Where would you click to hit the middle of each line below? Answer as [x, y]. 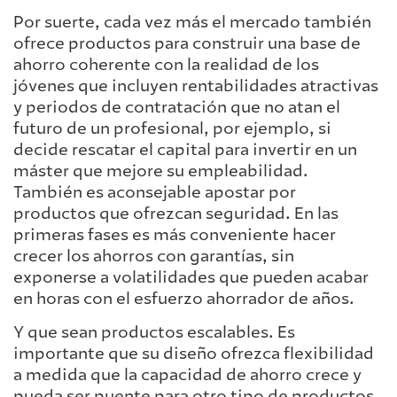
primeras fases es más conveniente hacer [175, 234]
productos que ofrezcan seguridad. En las [176, 213]
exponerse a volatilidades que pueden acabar [191, 277]
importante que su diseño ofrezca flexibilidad [194, 354]
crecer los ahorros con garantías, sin [154, 256]
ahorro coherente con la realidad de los [166, 64]
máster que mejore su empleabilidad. [161, 171]
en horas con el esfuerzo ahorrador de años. [184, 298]
